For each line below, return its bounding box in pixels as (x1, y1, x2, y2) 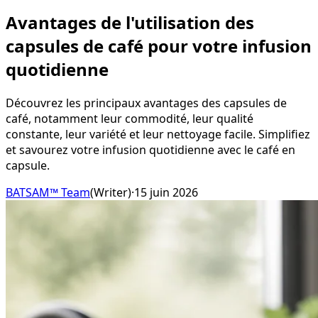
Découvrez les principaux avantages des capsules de (6, 94, 287, 111)
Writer (94, 184, 128, 200)
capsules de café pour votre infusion (6, 33, 312, 57)
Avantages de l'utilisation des (6, 10, 254, 34)
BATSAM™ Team (6, 184, 90, 200)
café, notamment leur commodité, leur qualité (6, 110, 253, 126)
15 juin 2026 (134, 184, 198, 200)
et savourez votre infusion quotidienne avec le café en (6, 141, 295, 158)
